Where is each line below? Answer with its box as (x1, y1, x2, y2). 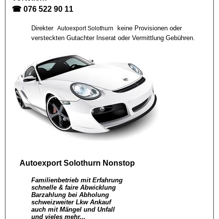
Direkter (31, 24, 55, 32)
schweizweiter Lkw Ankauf (31, 198, 111, 206)
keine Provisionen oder (115, 24, 182, 32)
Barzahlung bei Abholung (31, 191, 109, 199)
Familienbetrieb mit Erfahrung (31, 176, 123, 184)
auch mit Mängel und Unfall (31, 206, 115, 214)
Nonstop (101, 158, 135, 167)
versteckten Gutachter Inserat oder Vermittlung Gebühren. (31, 34, 195, 42)
